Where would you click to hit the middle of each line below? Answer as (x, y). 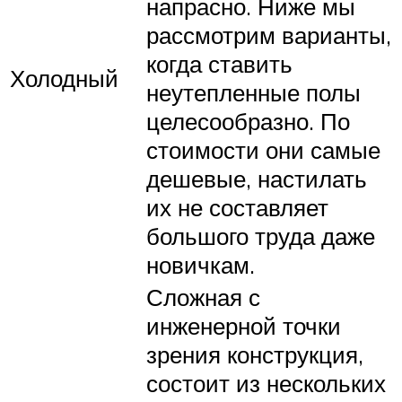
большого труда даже (261, 236)
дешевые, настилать (257, 179)
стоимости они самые (263, 150)
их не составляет (237, 208)
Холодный (64, 78)
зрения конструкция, (255, 355)
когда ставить (219, 64)
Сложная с (203, 297)
